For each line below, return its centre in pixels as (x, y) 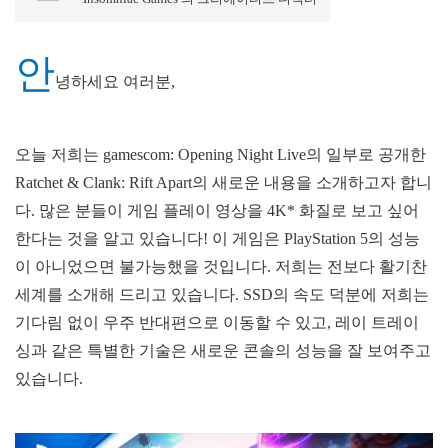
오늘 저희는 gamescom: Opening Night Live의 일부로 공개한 (220, 154)
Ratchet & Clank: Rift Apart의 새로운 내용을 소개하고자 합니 (223, 182)
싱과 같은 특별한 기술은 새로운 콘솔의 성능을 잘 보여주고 (223, 350)
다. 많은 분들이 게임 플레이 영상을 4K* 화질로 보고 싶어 (217, 210)
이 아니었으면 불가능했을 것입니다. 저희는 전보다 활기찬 (221, 266)
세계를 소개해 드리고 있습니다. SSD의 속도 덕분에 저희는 (222, 294)
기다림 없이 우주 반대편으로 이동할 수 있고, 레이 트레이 (217, 322)
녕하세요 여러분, (115, 81)
